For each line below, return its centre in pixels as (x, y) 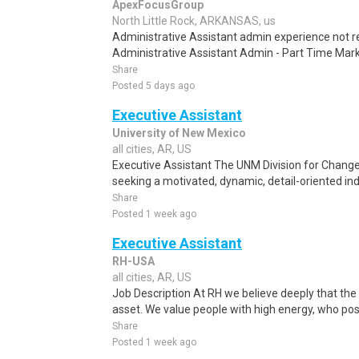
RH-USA (133, 261)
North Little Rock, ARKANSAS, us (194, 21)
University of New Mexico (179, 133)
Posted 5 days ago (153, 86)
